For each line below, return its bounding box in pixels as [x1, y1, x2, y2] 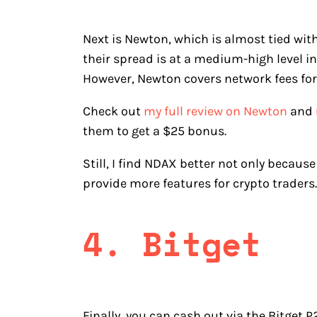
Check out [83, 103, 144, 120]
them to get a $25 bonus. [83, 123, 229, 139]
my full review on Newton [144, 103, 287, 120]
